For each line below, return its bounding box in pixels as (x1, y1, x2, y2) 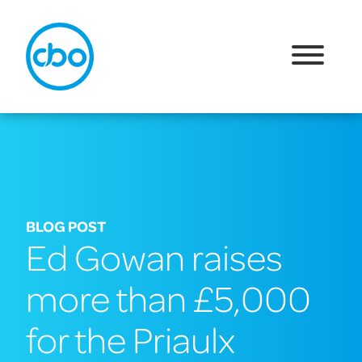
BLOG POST (26, 216, 107, 236)
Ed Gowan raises (26, 234, 283, 279)
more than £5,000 (26, 275, 311, 320)
